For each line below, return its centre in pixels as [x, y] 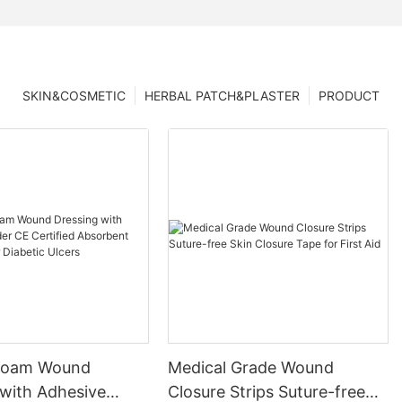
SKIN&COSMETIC [74, 95]
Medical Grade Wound [251, 368]
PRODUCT [349, 95]
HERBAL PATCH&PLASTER [222, 95]
